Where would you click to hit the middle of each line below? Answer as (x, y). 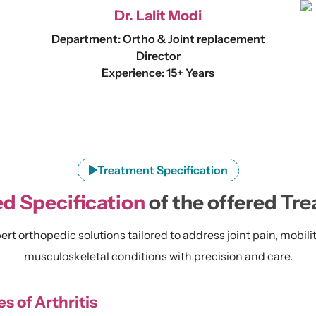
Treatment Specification (162, 170)
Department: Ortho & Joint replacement (158, 39)
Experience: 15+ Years (158, 73)
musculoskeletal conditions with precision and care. (158, 256)
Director (158, 56)
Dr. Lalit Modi (158, 16)
